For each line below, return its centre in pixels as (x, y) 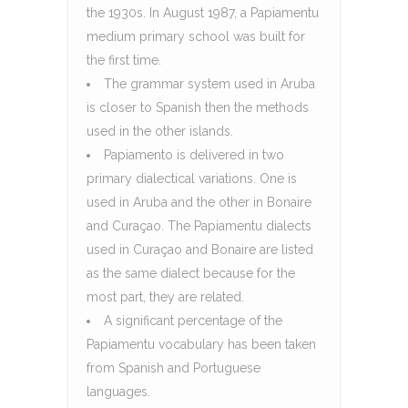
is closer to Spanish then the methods (198, 107)
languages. (118, 391)
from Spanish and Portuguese (173, 367)
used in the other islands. (160, 131)
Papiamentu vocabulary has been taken (201, 344)
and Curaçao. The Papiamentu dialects (199, 225)
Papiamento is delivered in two (194, 154)
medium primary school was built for (196, 36)
